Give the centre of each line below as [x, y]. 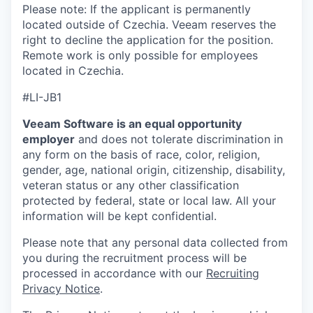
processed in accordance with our [114, 273]
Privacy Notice [61, 289]
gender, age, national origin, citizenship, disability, [154, 170]
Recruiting [233, 273]
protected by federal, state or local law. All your [149, 201]
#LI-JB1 [42, 97]
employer [49, 139]
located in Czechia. [73, 71]
